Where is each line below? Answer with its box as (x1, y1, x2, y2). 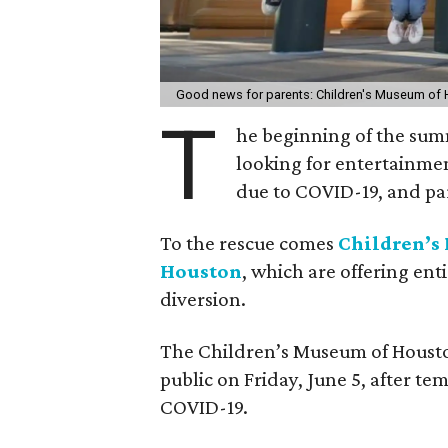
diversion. (160, 286, 247, 311)
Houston (160, 258, 243, 283)
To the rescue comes (160, 230, 339, 255)
